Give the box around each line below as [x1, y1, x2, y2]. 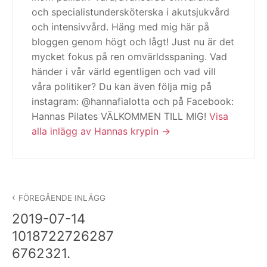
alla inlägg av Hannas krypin [32, 125, 162, 137]
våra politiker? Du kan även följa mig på [32, 80, 212, 92]
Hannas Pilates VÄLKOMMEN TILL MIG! [32, 110, 209, 122]
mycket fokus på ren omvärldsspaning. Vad [32, 50, 227, 63]
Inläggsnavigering [11, 179, 138, 197]
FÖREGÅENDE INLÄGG [18, 193, 106, 203]
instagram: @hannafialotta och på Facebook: [32, 95, 234, 107]
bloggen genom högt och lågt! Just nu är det [32, 35, 234, 48]
